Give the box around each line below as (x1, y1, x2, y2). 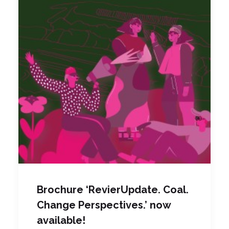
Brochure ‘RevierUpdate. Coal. (37, 183, 189, 196)
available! (37, 214, 85, 226)
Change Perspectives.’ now (37, 198, 171, 211)
